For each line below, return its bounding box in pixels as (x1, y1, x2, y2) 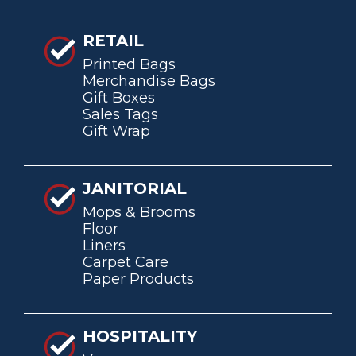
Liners (83, 236, 126, 254)
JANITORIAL (83, 178, 187, 198)
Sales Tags (83, 105, 158, 123)
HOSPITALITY (83, 326, 197, 346)
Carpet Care (83, 253, 168, 271)
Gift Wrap (83, 122, 150, 140)
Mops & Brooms (83, 203, 195, 221)
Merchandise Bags (83, 72, 215, 90)
